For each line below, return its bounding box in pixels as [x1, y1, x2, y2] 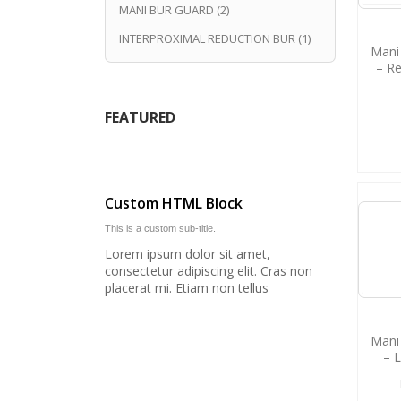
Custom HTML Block [105, 192, 243, 213]
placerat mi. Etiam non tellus [105, 278, 269, 296]
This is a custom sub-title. [105, 222, 216, 234]
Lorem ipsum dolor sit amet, [105, 244, 270, 262]
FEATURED [105, 107, 175, 127]
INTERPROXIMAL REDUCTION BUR [119, 30, 295, 47]
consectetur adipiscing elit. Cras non [105, 261, 312, 279]
